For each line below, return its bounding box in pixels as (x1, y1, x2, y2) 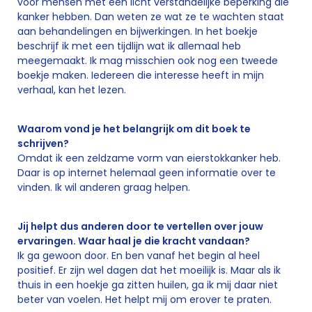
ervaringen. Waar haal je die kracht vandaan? (17, 234, 252, 248)
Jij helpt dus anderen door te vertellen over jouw (17, 219, 263, 233)
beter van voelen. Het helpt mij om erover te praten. (17, 292, 272, 306)
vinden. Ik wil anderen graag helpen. (17, 180, 190, 194)
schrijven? (17, 136, 69, 150)
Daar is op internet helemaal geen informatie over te (17, 166, 276, 180)
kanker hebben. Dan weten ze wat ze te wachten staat (17, 10, 284, 24)
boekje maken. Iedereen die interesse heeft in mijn (17, 68, 264, 82)
